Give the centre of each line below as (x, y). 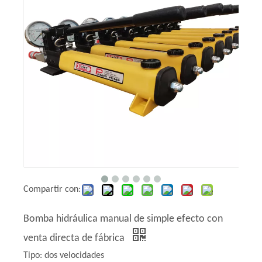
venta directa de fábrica (75, 239)
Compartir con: (52, 190)
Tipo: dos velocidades (64, 256)
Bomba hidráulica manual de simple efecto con (123, 219)
